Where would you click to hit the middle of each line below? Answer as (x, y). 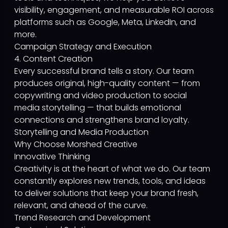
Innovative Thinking (52, 156)
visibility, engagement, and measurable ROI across (114, 10)
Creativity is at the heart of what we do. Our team (112, 169)
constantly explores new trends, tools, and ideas (110, 181)
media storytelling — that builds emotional (98, 108)
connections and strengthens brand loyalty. (102, 120)
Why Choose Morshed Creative (76, 144)
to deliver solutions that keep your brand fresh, (106, 193)
